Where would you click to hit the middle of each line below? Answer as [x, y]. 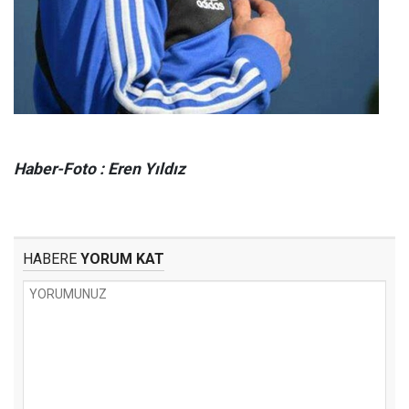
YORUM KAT [121, 259]
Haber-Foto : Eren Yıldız [100, 169]
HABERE [50, 259]
